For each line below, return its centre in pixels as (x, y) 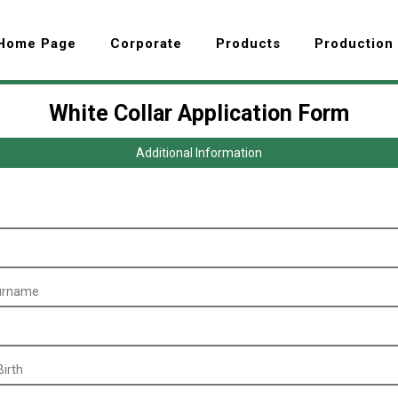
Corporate (146, 44)
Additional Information (199, 153)
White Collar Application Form (199, 113)
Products (248, 44)
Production (354, 44)
